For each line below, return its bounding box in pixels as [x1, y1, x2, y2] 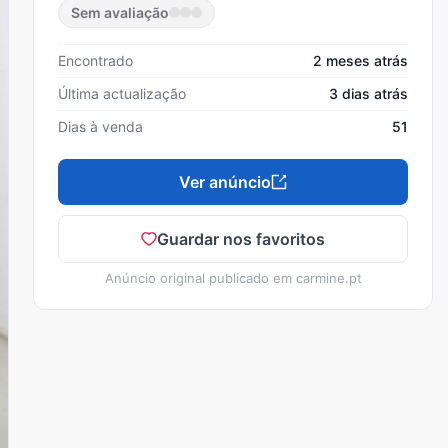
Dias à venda [58, 117, 143, 135]
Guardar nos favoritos [157, 228, 325, 249]
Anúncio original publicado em [104, 269, 296, 286]
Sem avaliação [71, 3, 169, 21]
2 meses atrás [313, 51, 408, 69]
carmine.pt [295, 269, 362, 286]
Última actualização [58, 84, 186, 102]
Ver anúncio [179, 171, 271, 192]
